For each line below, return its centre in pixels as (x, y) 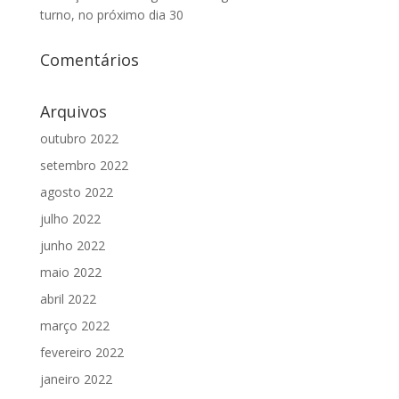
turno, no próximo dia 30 (111, 15)
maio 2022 (70, 273)
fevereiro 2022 (81, 353)
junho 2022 (72, 246)
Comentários (89, 60)
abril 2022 (68, 299)
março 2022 (74, 326)
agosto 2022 (76, 192)
